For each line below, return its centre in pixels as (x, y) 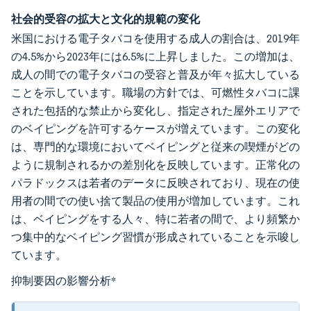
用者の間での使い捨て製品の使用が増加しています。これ (155, 201)
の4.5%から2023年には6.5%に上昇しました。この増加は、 (155, 57)
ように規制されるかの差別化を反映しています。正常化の (155, 165)
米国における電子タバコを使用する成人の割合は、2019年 (155, 39)
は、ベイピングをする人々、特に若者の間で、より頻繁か (155, 219)
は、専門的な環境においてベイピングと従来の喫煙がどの (155, 147)
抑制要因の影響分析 (61, 280)
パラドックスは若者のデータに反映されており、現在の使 (155, 183)
